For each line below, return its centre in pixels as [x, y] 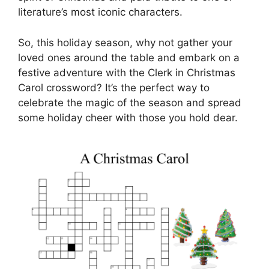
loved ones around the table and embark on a [129, 57]
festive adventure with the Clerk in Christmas [127, 72]
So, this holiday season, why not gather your [125, 42]
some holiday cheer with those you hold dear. [128, 117]
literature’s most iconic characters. [100, 12]
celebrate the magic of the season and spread [130, 102]
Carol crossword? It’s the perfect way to [114, 87]
